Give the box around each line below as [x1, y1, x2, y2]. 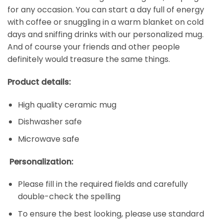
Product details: [7, 76, 71, 88]
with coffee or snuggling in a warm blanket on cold [7, 16, 204, 28]
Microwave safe [17, 133, 79, 145]
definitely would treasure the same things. [7, 54, 170, 65]
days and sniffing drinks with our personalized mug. [7, 29, 204, 41]
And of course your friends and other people [7, 41, 180, 53]
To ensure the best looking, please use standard [17, 208, 204, 220]
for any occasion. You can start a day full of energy [7, 4, 204, 16]
